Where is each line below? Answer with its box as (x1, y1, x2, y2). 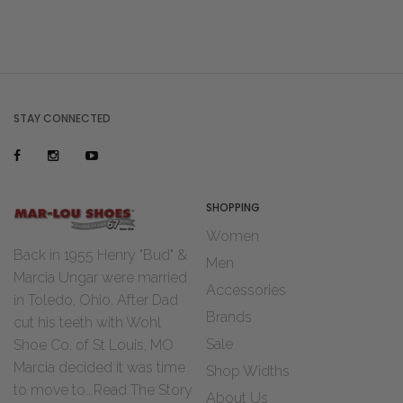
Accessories (206, 282, 286, 300)
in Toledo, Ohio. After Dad (13, 291, 178, 309)
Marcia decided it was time (13, 359, 185, 377)
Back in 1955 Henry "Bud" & (13, 246, 187, 264)
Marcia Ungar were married (13, 269, 187, 287)
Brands (206, 309, 252, 327)
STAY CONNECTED (13, 111, 111, 127)
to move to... (13, 381, 94, 399)
